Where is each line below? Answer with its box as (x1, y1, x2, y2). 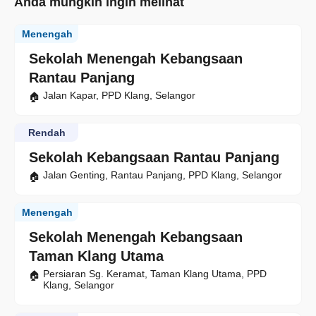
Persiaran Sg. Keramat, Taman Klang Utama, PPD (43, 268, 267, 280)
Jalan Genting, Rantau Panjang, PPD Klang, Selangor (43, 169, 282, 181)
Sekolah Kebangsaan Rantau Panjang (29, 150, 279, 166)
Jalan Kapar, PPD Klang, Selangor (43, 90, 195, 102)
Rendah (28, 127, 66, 139)
